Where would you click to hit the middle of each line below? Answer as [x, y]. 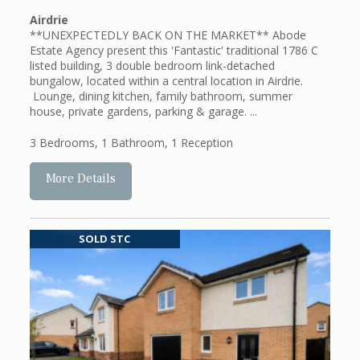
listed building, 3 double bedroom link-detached [152, 66]
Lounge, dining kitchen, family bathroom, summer [161, 96]
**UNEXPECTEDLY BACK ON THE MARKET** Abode [168, 35]
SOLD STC [105, 238]
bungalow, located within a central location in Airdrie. [166, 81]
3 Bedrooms [62, 143]
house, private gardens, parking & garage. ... [143, 112]
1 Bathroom [133, 143]
